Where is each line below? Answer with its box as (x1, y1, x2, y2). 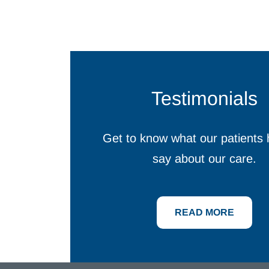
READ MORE (175, 207, 235, 217)
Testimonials (151, 88, 258, 109)
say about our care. (153, 152, 257, 165)
